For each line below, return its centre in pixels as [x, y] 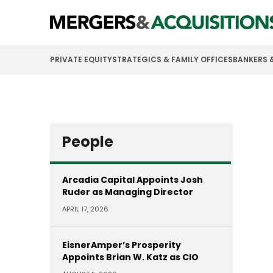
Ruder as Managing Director [128, 192]
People [88, 142]
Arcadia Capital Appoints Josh [133, 180]
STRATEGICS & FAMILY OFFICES [172, 59]
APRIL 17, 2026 [85, 209]
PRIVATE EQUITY [81, 59]
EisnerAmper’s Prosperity [122, 245]
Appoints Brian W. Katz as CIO [130, 257]
